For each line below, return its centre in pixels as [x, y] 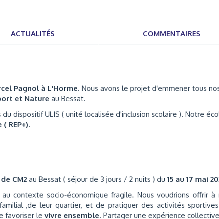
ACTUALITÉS [33, 33]
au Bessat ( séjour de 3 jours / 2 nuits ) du [97, 179]
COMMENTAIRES [172, 33]
